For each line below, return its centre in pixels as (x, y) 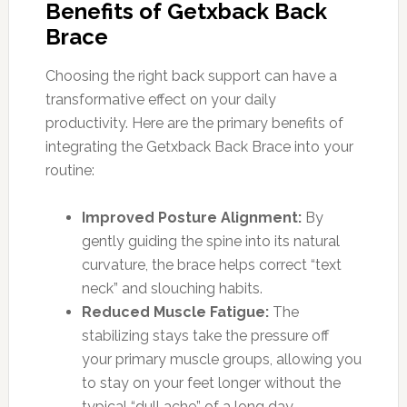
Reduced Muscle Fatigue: (175, 312)
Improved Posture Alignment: (191, 217)
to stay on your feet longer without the (211, 382)
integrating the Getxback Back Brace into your (199, 146)
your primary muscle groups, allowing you (221, 359)
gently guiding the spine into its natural (210, 241)
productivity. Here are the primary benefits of (194, 123)
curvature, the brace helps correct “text (211, 264)
